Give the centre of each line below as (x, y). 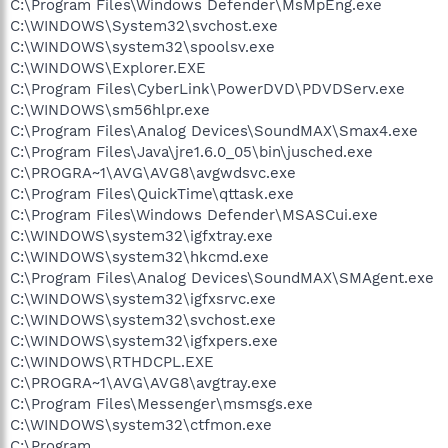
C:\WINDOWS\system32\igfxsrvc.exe (143, 298)
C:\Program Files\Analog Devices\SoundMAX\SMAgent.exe (222, 277)
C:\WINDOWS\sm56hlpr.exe (110, 109)
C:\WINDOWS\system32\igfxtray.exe (141, 235)
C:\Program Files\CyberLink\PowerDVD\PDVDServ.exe (207, 88)
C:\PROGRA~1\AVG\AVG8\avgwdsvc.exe (153, 172)
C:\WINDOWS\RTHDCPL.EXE (112, 361)
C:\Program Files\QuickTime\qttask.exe (152, 193)
